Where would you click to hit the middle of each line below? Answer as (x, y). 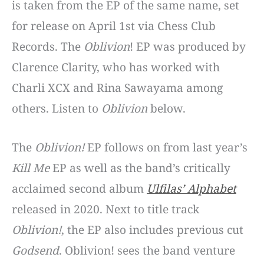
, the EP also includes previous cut (152, 230)
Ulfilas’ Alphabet (192, 188)
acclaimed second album (79, 188)
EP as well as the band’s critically (140, 168)
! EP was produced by (188, 47)
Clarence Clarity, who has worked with (116, 67)
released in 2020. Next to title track (105, 209)
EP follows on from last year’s (166, 147)
